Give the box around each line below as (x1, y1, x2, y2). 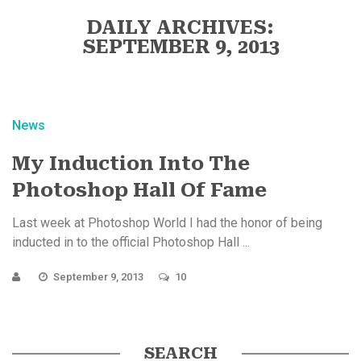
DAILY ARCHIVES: (87, 15, 274, 39)
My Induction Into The (12, 151, 250, 175)
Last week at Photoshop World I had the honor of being (12, 214, 322, 230)
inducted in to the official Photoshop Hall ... (12, 234, 250, 250)
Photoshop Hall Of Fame (12, 178, 267, 201)
